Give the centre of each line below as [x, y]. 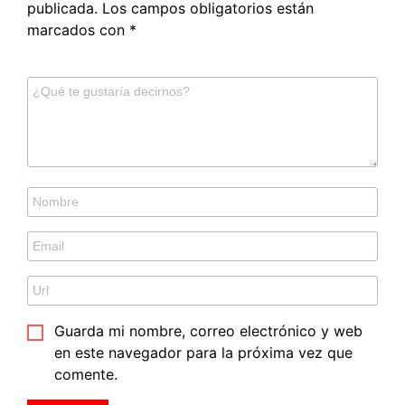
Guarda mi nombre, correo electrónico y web [208, 331]
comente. [86, 375]
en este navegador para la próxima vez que [203, 353]
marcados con [78, 30]
